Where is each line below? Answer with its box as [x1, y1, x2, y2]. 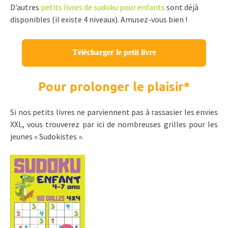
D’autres [10, 2, 41, 13]
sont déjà [165, 2, 198, 13]
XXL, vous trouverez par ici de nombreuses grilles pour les [10, 119, 218, 130]
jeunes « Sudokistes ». [10, 131, 83, 142]
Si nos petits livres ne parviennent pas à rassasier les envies [10, 107, 218, 118]
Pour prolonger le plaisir [38, 80, 184, 94]
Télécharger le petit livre [72, 48, 156, 57]
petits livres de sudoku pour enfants [41, 2, 165, 13]
